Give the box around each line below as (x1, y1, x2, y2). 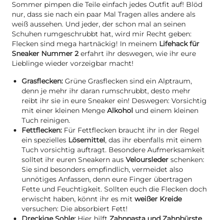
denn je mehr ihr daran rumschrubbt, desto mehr (22, 86, 191, 96)
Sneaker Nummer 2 (12, 49, 79, 58)
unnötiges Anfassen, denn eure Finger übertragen (22, 175, 192, 184)
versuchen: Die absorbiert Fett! (22, 204, 128, 214)
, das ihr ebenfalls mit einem (105, 136, 202, 145)
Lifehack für (159, 39, 199, 49)
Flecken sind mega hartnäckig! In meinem (12, 39, 159, 49)
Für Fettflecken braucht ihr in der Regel (64, 126, 199, 135)
